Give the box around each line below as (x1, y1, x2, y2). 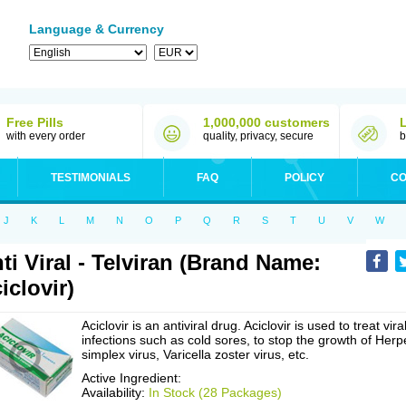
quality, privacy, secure (203, 130, 314, 142)
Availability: (82, 385, 149, 400)
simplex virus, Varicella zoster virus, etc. (82, 347, 309, 362)
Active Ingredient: (82, 371, 181, 385)
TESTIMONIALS (51, 171, 130, 184)
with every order (6, 130, 85, 142)
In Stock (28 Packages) (149, 385, 282, 400)
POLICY (285, 171, 324, 184)
